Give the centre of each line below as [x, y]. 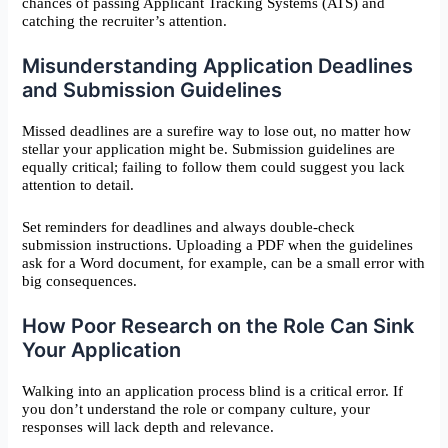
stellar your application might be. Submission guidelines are [209, 148]
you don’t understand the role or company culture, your [196, 408]
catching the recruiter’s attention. [125, 20]
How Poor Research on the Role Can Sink [218, 325]
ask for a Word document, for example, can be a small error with [224, 262]
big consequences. [80, 280]
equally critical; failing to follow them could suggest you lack [214, 166]
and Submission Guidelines [152, 89]
